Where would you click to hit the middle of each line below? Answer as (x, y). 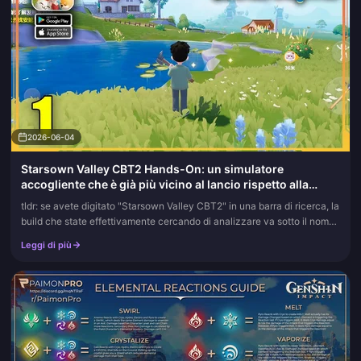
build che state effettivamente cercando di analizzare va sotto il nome (178, 221)
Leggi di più (46, 245)
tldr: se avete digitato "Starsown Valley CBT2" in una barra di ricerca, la (180, 206)
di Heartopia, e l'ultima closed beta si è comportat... (135, 237)
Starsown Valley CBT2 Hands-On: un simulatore (152, 169)
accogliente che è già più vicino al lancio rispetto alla (165, 184)
